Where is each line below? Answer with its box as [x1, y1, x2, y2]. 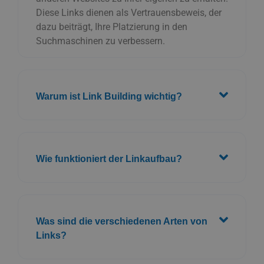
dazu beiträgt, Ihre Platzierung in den [36, 21, 187, 33]
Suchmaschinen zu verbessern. [36, 35, 165, 47]
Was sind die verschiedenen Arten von [36, 216, 207, 226]
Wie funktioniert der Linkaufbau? [36, 153, 182, 164]
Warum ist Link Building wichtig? [36, 91, 182, 101]
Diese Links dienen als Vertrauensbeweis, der [36, 7, 222, 19]
